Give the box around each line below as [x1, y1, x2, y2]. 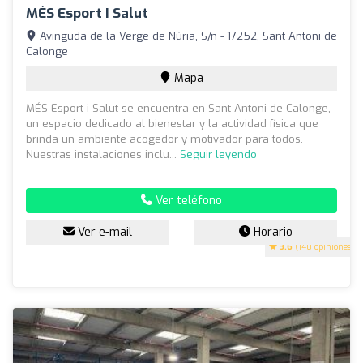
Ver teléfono [152, 192, 222, 208]
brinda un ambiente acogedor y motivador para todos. [26, 131, 303, 146]
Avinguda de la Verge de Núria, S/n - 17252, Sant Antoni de [36, 28, 337, 43]
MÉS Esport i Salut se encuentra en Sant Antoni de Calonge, [26, 100, 331, 115]
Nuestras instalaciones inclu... [26, 147, 180, 161]
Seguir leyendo [180, 147, 257, 161]
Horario [250, 224, 293, 240]
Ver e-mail [75, 224, 132, 240]
